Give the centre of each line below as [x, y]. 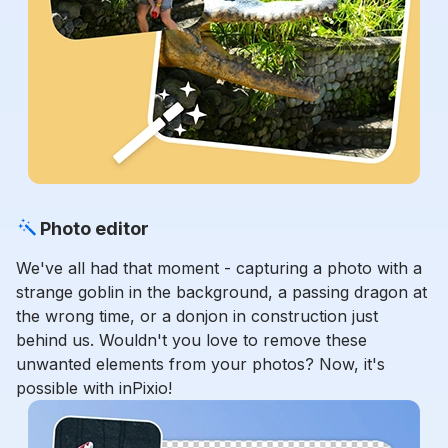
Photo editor [94, 228]
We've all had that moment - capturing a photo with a [219, 268]
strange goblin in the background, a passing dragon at [221, 292]
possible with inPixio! [94, 388]
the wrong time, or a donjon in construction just [197, 316]
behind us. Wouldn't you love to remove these [191, 340]
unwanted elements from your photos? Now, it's [200, 364]
